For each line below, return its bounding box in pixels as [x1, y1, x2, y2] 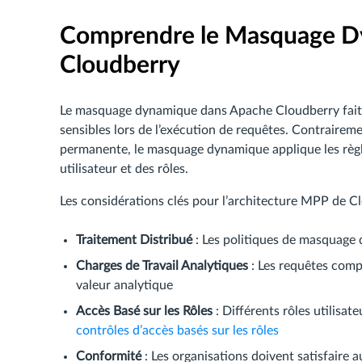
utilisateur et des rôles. [60, 162, 188, 175]
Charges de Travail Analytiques [76, 259, 248, 272]
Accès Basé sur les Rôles [76, 305, 213, 318]
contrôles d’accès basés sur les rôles [76, 324, 279, 337]
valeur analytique [76, 279, 173, 292]
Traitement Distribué [76, 234, 192, 246]
